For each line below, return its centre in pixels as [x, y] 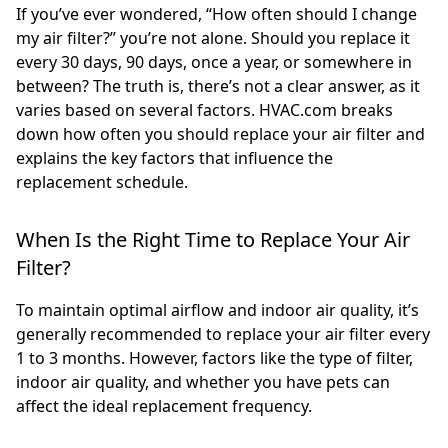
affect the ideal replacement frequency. [164, 405]
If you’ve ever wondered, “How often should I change [216, 13]
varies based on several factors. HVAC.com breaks [204, 109]
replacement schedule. [102, 181]
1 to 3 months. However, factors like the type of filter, [214, 357]
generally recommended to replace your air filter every [223, 333]
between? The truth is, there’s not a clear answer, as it [218, 85]
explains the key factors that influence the [174, 157]
